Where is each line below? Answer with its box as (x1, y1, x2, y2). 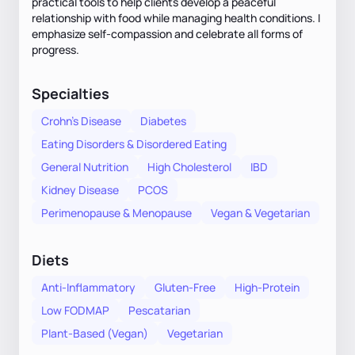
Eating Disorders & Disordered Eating (41, 136, 227, 151)
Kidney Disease (41, 181, 119, 197)
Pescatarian (128, 302, 190, 318)
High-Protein (235, 279, 300, 295)
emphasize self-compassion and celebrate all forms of (32, 25, 303, 41)
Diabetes (140, 113, 186, 128)
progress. (32, 41, 79, 57)
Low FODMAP (41, 302, 109, 318)
